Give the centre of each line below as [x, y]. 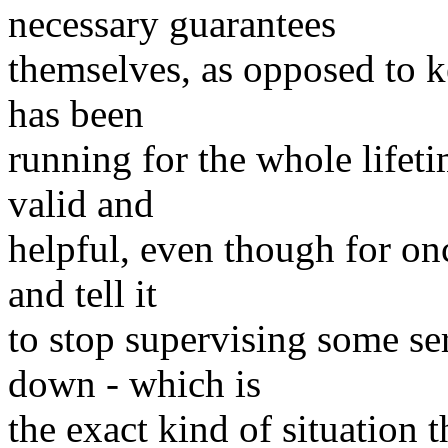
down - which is [134, 383]
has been [76, 113]
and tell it [82, 293]
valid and [81, 203]
